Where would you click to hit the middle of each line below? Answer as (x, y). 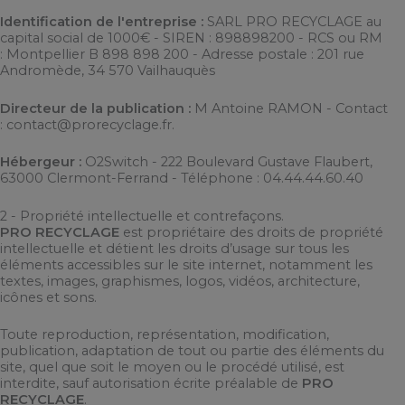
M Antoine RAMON (259, 108)
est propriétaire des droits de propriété (251, 232)
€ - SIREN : (178, 38)
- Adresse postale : (253, 55)
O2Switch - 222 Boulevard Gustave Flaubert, (229, 162)
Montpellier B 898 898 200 (98, 55)
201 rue (341, 55)
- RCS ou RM (339, 38)
